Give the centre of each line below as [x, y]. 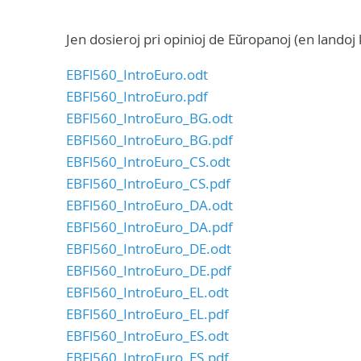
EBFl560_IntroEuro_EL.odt [147, 292]
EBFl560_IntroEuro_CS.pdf [148, 183]
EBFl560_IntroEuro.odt [137, 75]
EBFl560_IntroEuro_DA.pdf [149, 227]
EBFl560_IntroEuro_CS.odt [148, 162]
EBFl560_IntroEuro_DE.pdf [149, 270]
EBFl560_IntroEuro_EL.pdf [147, 314]
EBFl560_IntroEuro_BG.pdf [149, 140]
